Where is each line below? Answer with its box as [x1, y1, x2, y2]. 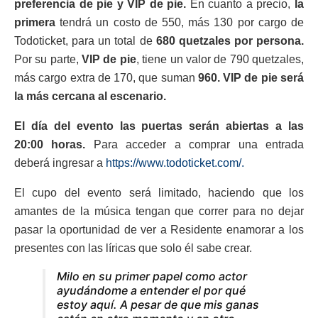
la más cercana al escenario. [14, 89, 166, 102]
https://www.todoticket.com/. [106, 156, 244, 169]
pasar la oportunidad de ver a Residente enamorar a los [14, 223, 304, 236]
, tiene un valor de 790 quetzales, [136, 53, 305, 65]
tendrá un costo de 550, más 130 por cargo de [55, 16, 304, 28]
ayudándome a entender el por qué [57, 283, 246, 297]
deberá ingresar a [14, 156, 106, 169]
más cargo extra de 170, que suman [14, 71, 195, 84]
